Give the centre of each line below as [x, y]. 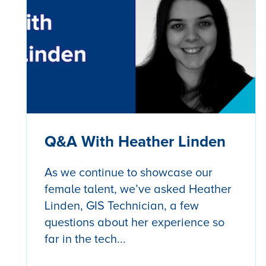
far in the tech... [85, 239]
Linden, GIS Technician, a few [122, 206]
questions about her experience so [134, 222]
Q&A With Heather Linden [135, 142]
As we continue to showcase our [129, 172]
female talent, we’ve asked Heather [138, 189]
